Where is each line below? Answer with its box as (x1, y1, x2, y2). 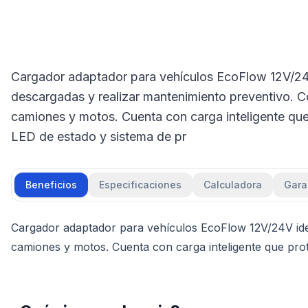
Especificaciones (99, 179, 181, 191)
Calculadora (203, 179, 262, 191)
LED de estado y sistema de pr (11, 129, 186, 144)
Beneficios (25, 179, 77, 191)
